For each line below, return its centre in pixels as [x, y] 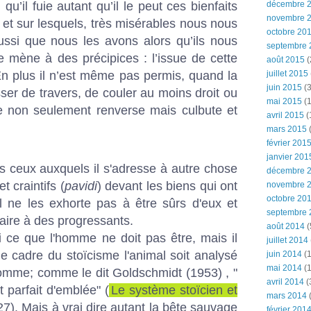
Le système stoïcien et [174, 290]
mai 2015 [284, 101]
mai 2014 [284, 268]
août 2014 [286, 226]
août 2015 [286, 60]
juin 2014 [284, 254]
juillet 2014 [287, 240]
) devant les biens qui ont [167, 186]
